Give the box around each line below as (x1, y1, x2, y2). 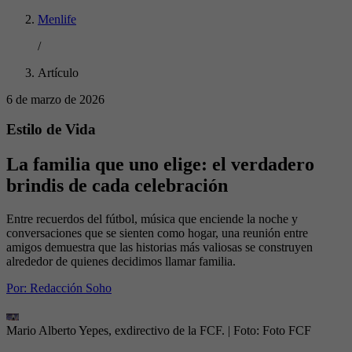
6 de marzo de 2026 (6, 92, 104, 106)
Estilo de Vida (6, 121, 96, 138)
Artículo (38, 65, 79, 79)
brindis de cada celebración (6, 175, 228, 196)
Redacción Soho (30, 281, 112, 295)
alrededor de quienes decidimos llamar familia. (6, 255, 236, 269)
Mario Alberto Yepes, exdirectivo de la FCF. (6, 324, 225, 338)
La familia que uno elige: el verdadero (6, 154, 314, 175)
